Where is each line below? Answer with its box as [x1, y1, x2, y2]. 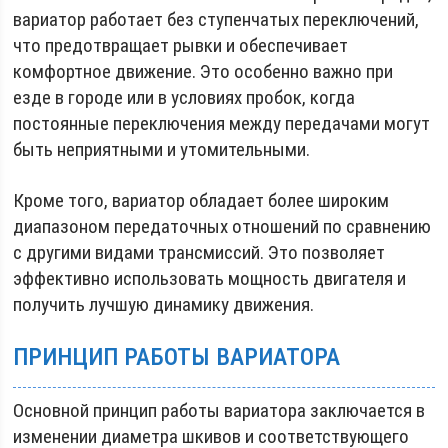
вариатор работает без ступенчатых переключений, [13, 7, 420, 31]
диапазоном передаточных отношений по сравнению [13, 214, 432, 238]
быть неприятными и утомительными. [13, 137, 311, 161]
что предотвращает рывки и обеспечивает [13, 33, 349, 57]
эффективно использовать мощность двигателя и [13, 266, 407, 290]
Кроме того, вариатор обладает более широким [13, 188, 390, 212]
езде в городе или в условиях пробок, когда [13, 85, 356, 109]
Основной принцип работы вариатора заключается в [13, 398, 426, 422]
